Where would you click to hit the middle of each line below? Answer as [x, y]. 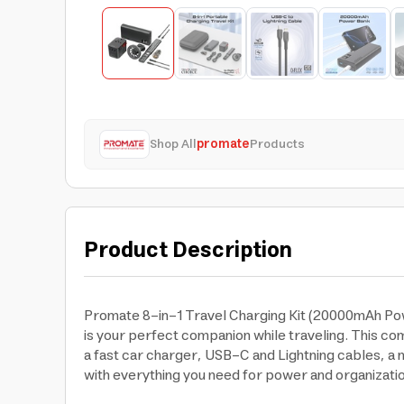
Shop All [173, 144]
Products [277, 144]
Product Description [188, 251]
